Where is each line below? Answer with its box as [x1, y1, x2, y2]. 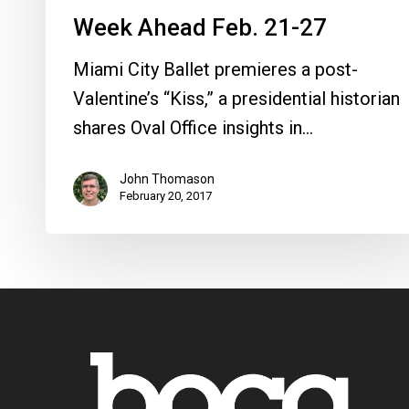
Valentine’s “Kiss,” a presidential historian [73, 88, 400, 110]
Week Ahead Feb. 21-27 [73, 14, 327, 42]
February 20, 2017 [120, 189, 212, 204]
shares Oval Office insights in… [73, 117, 313, 140]
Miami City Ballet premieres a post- [73, 58, 358, 81]
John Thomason [120, 172, 215, 187]
